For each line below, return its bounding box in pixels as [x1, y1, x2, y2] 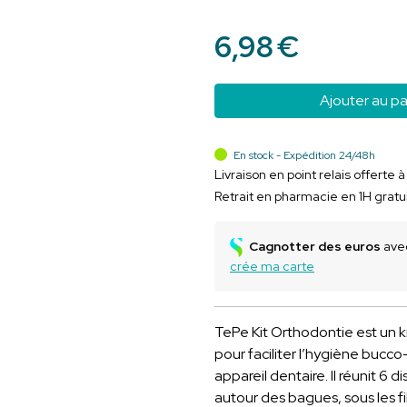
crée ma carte [230, 258, 314, 275]
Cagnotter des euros [249, 238, 381, 255]
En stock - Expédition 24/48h [231, 148, 375, 164]
